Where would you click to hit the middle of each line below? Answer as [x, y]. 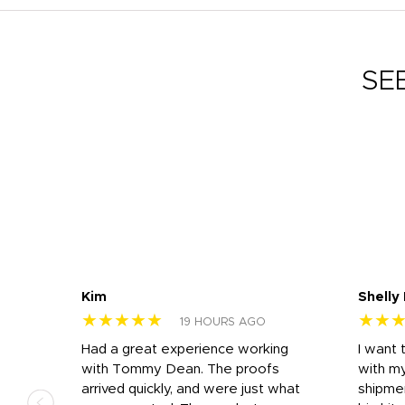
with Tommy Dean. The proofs [180, 369]
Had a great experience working [185, 349]
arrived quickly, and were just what [191, 389]
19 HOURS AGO [223, 322]
